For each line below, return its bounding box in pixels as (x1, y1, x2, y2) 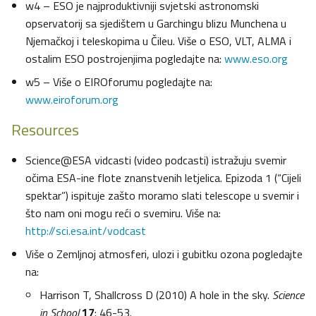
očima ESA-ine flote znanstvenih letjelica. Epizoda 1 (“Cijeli (25, 169, 301, 187)
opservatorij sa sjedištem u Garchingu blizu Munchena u (25, 15, 286, 32)
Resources (11, 118, 79, 142)
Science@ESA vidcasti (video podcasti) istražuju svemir (25, 152, 286, 169)
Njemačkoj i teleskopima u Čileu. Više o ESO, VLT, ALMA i (25, 32, 291, 50)
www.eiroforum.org (25, 91, 119, 109)
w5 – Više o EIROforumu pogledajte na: (25, 73, 212, 91)
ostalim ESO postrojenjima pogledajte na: (25, 50, 224, 68)
